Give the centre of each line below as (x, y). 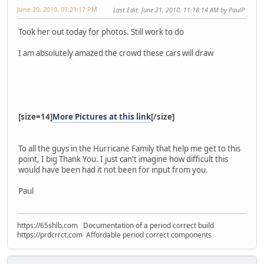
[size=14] (35, 116)
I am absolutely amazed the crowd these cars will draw (116, 53)
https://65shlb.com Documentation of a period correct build (115, 226)
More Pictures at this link (102, 116)
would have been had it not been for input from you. (113, 169)
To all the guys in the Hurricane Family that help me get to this (129, 148)
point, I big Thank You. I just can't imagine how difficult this (123, 159)
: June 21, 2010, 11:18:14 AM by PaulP (191, 9)
